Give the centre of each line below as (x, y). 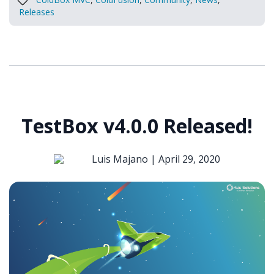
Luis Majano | (125, 159)
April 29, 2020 (189, 159)
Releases (37, 12)
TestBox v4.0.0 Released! (137, 125)
